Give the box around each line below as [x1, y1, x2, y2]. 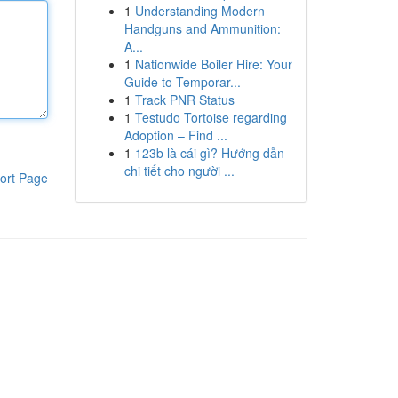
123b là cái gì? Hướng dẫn [134, 144, 284, 162]
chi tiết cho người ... [123, 162, 235, 179]
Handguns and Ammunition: [123, 20, 281, 37]
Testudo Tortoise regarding [134, 108, 287, 126]
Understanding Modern [134, 2, 265, 20]
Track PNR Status [134, 91, 235, 108]
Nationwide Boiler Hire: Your [134, 55, 292, 73]
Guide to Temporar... [123, 73, 241, 91]
